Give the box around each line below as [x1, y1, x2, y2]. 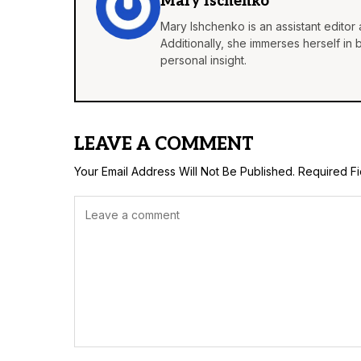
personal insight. [160, 53, 247, 68]
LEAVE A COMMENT [74, 134, 254, 156]
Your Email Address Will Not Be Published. [74, 164, 295, 179]
